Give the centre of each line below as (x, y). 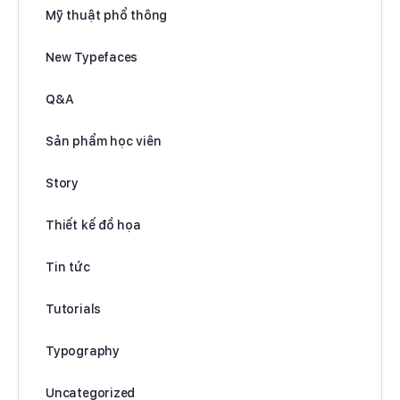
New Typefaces (92, 58)
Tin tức (68, 267)
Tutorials (74, 309)
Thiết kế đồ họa (93, 225)
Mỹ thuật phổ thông (107, 16)
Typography (83, 351)
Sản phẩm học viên (104, 142)
